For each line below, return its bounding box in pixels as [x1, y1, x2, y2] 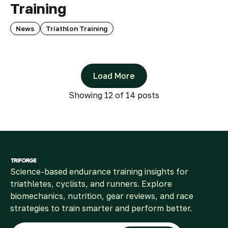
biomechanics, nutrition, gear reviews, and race [10, 190, 193, 201]
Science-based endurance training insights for [10, 166, 188, 177]
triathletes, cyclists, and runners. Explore [10, 178, 172, 189]
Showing [69, 90, 104, 100]
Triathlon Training [46, 24, 108, 33]
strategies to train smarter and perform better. [10, 203, 192, 213]
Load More [93, 70, 135, 81]
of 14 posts [113, 90, 159, 100]
